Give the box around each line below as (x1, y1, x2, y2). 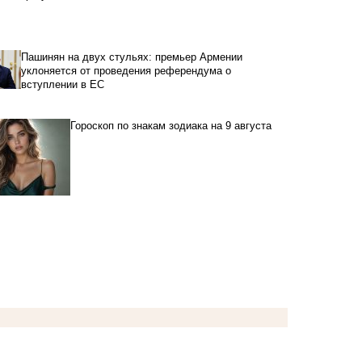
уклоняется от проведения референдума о (20, 64, 231, 77)
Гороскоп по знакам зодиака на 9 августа (70, 119, 271, 132)
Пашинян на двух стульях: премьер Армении (20, 50, 242, 63)
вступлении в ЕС (20, 78, 104, 90)
